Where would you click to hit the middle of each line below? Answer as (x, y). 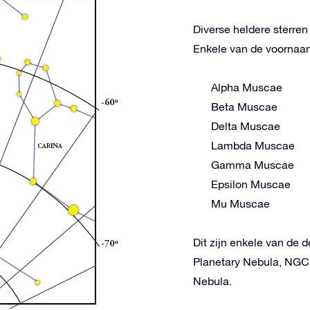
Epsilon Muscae (251, 184)
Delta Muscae (246, 126)
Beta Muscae (244, 107)
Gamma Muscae (253, 165)
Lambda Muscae (253, 145)
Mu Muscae (240, 203)
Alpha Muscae (247, 87)
